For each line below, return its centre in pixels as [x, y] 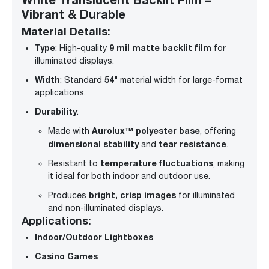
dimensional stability [93, 144]
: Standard [82, 80]
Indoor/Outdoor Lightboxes [94, 237]
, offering [218, 131]
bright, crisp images [132, 195]
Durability [56, 111]
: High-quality [82, 48]
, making [229, 163]
